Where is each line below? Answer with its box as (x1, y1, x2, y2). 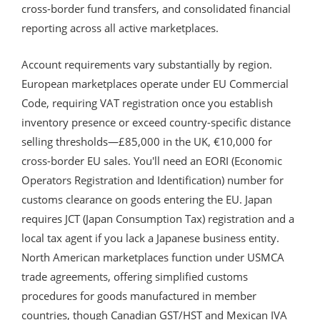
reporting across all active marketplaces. (21, 20, 219, 35)
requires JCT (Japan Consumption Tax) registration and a (21, 211, 294, 226)
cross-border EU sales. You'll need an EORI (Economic (21, 153, 282, 168)
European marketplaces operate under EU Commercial (21, 76, 289, 91)
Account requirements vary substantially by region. (21, 56, 272, 71)
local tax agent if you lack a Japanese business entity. (21, 230, 279, 245)
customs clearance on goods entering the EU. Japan (21, 191, 272, 206)
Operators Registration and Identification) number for (21, 172, 284, 187)
